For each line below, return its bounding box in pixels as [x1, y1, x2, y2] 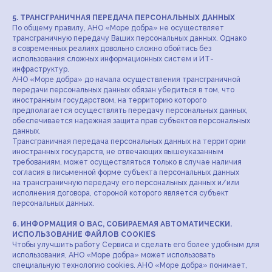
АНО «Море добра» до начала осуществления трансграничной [12, 75, 240, 84]
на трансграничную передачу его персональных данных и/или [12, 178, 239, 187]
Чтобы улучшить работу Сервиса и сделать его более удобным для [12, 240, 259, 249]
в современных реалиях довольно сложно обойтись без [12, 44, 211, 53]
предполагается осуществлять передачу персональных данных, [12, 106, 248, 115]
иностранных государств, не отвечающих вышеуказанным [12, 148, 223, 156]
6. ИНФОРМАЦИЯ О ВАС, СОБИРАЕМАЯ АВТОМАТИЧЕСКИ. [12, 220, 232, 228]
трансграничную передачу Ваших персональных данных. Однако [12, 34, 246, 42]
